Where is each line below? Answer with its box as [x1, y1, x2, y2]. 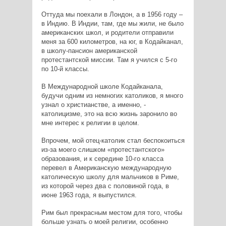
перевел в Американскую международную [41, 164, 172, 172]
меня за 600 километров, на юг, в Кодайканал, [41, 38, 183, 46]
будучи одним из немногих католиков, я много [41, 92, 183, 100]
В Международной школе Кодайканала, [41, 83, 163, 91]
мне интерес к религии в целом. [41, 119, 139, 127]
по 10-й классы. [41, 65, 89, 73]
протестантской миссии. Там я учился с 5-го [41, 56, 177, 64]
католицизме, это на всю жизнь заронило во [41, 110, 177, 118]
